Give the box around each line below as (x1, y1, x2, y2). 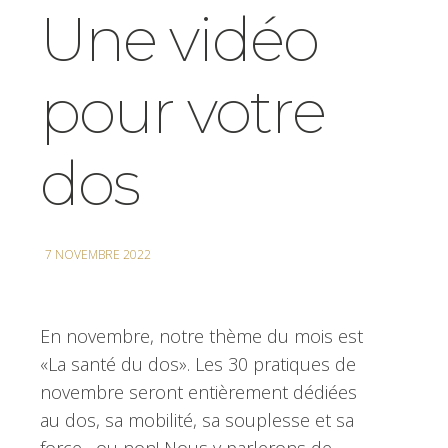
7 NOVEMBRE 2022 (45, 246, 151, 264)
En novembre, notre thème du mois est (40, 324, 363, 349)
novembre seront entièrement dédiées (40, 380, 357, 405)
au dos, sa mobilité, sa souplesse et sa (40, 408, 354, 433)
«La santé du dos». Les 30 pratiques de (40, 352, 356, 377)
